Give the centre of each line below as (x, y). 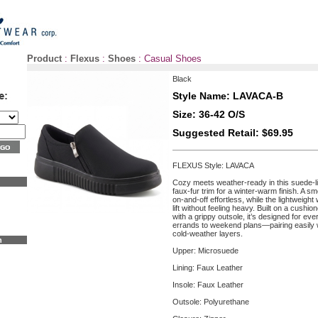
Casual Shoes (173, 59)
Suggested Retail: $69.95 (233, 133)
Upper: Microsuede (205, 251)
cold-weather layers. (208, 234)
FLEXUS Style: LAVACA (213, 165)
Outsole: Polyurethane (211, 302)
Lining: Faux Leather (208, 268)
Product (44, 59)
